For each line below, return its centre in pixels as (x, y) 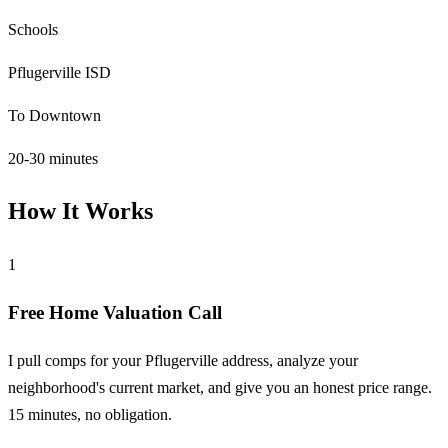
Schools (33, 29)
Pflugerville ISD (59, 72)
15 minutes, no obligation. (90, 414)
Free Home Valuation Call (115, 313)
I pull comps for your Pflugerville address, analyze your (183, 360)
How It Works (80, 211)
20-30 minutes (53, 158)
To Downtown (54, 115)
